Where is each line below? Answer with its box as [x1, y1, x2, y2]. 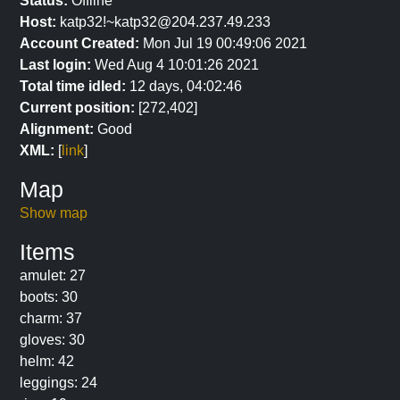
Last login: [20, 57, 91, 72]
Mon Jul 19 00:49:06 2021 [139, 36, 307, 51]
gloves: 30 [20, 332, 85, 347]
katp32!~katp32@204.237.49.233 [56, 14, 271, 29]
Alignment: [20, 121, 94, 137]
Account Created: [20, 36, 139, 51]
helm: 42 [20, 354, 74, 369]
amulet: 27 [20, 268, 86, 283]
